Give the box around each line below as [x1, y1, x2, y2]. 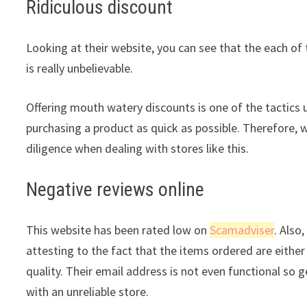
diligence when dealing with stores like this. [26, 140, 249, 156]
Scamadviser [210, 221, 275, 238]
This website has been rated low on [26, 221, 210, 238]
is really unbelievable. [26, 60, 134, 76]
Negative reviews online [26, 177, 205, 201]
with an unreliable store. [26, 283, 149, 299]
